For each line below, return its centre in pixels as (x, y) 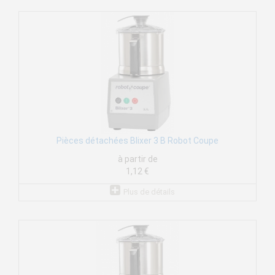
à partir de (137, 159)
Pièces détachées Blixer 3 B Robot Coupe (137, 141)
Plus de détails (149, 192)
